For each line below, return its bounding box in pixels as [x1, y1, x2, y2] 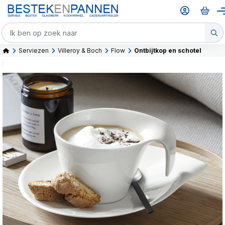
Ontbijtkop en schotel [134, 47, 201, 54]
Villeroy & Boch [58, 47, 102, 54]
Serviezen [19, 47, 49, 54]
